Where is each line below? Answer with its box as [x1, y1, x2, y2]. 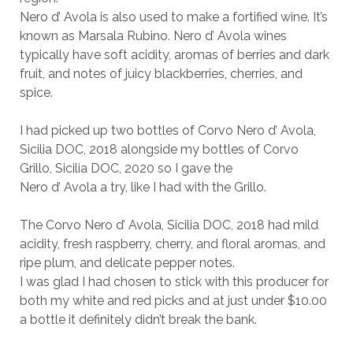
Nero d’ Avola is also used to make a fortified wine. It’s [19, 9, 328, 24]
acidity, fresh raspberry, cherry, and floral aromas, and [19, 236, 325, 251]
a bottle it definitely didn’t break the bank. [19, 312, 257, 327]
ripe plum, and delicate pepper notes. [19, 255, 235, 270]
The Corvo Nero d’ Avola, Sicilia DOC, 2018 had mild [19, 217, 318, 232]
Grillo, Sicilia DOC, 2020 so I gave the [19, 161, 232, 176]
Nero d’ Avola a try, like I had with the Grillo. [19, 180, 266, 195]
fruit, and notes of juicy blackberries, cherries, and [19, 66, 303, 81]
